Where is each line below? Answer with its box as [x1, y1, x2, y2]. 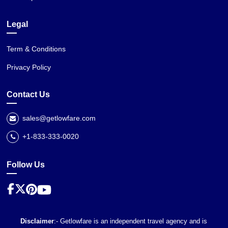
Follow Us [7, 160, 45, 169]
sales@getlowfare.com [20, 114, 96, 123]
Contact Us [7, 90, 50, 99]
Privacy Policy [7, 63, 51, 72]
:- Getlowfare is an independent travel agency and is [54, 217, 208, 225]
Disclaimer [20, 217, 54, 225]
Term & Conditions [7, 45, 66, 53]
